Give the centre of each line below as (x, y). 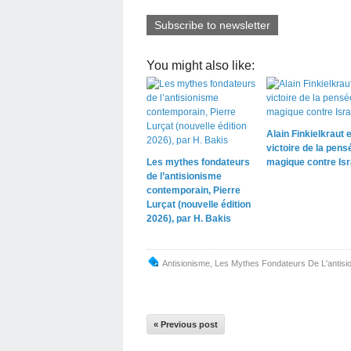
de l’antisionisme (184, 176)
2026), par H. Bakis (189, 218)
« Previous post (186, 324)
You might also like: (201, 65)
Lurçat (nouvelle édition (199, 204)
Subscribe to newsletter (212, 25)
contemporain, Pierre (194, 190)
